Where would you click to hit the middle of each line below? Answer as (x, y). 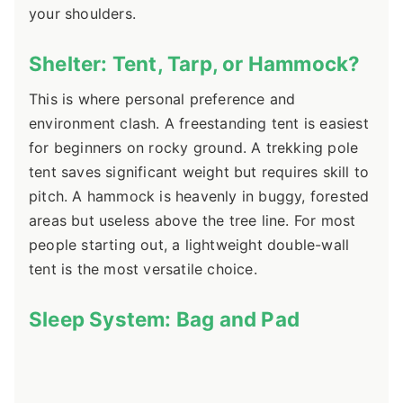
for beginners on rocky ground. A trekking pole (194, 147)
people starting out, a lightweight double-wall (189, 244)
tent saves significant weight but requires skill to (199, 171)
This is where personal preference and (162, 99)
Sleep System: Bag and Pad (164, 318)
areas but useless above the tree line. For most (193, 220)
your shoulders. (82, 14)
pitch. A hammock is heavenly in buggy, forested (199, 196)
